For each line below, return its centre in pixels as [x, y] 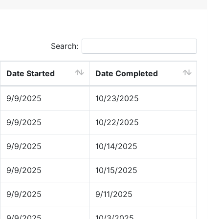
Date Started [31, 73]
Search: [65, 46]
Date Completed [127, 73]
